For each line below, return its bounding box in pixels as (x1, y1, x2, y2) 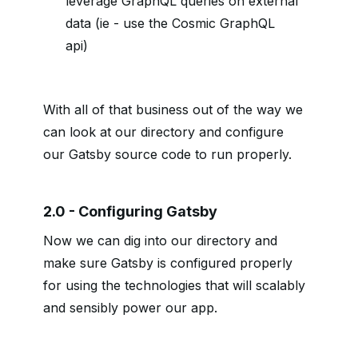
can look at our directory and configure (43, 124, 284, 141)
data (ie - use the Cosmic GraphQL (66, 15, 275, 32)
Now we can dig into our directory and (43, 233, 277, 249)
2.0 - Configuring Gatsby (43, 203, 217, 221)
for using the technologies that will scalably (43, 277, 305, 294)
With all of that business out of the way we (43, 101, 303, 118)
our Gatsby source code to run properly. (43, 146, 292, 163)
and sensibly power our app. (43, 300, 217, 316)
